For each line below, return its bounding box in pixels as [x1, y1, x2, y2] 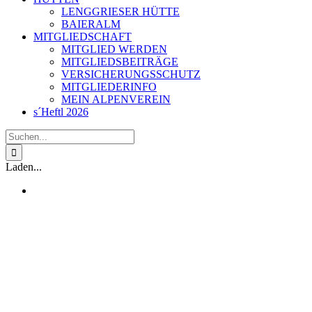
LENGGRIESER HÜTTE [61, 6, 180, 17]
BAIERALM [61, 18, 120, 30]
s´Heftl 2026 [33, 106, 88, 118]
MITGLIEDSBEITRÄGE [61, 56, 178, 68]
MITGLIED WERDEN [61, 43, 167, 55]
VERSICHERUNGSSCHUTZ [61, 68, 201, 80]
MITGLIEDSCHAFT [33, 31, 132, 42]
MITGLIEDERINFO [61, 81, 157, 93]
